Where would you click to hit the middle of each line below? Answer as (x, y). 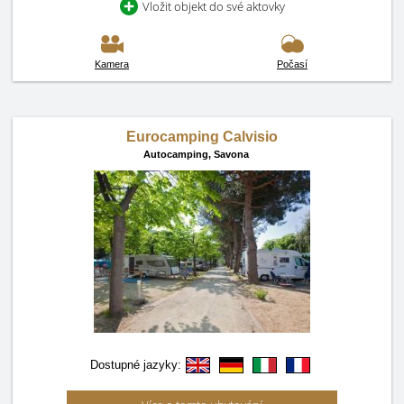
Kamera (112, 64)
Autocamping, (177, 154)
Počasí (292, 64)
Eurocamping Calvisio (202, 137)
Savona (231, 154)
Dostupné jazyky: (135, 365)
